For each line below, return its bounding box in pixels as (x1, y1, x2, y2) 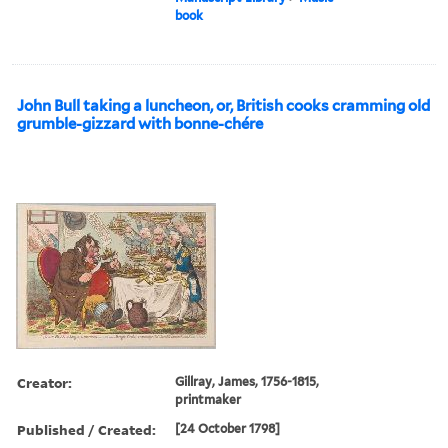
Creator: (17, 372, 72, 392)
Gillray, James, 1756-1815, (175, 373, 320, 389)
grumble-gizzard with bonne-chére (17, 114, 263, 133)
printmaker (175, 391, 242, 407)
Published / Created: (17, 419, 156, 439)
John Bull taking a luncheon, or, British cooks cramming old (17, 96, 430, 115)
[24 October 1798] (175, 420, 281, 436)
